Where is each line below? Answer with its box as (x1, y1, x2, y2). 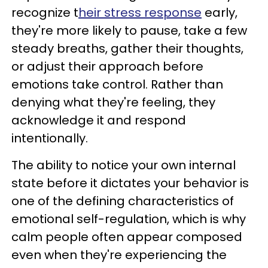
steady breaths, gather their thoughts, (11, 40, 243, 57)
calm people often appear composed (11, 229, 242, 245)
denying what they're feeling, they (11, 94, 215, 111)
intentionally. (11, 130, 88, 147)
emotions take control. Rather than (11, 76, 223, 93)
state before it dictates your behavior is (11, 175, 249, 191)
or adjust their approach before (11, 58, 203, 75)
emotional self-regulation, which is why (11, 211, 246, 227)
